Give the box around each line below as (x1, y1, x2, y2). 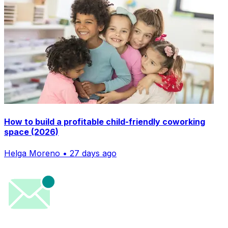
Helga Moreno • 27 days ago (4, 148, 117, 158)
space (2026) (4, 127, 59, 137)
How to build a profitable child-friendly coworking (4, 117, 205, 127)
